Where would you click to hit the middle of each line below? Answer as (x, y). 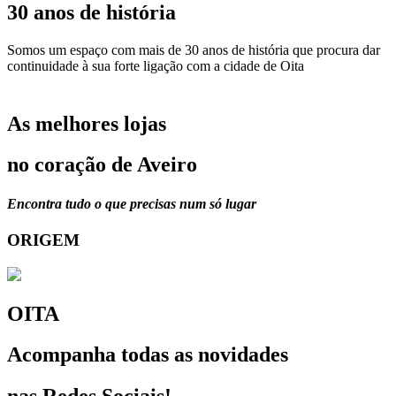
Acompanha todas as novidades (148, 355)
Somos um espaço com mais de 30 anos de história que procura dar (194, 49)
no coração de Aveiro (102, 165)
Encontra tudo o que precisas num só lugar (132, 203)
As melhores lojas (87, 123)
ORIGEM (43, 240)
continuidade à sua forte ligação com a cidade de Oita (156, 65)
